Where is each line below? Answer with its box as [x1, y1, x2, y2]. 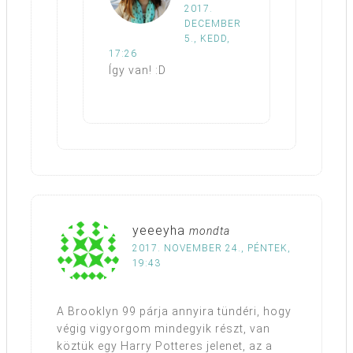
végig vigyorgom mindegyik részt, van [57, 321, 270, 335]
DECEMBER [184, 17, 241, 29]
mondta [189, 224, 230, 237]
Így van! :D [109, 63, 166, 76]
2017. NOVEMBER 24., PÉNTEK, [132, 242, 291, 254]
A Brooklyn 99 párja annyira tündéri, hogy [57, 304, 292, 318]
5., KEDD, [184, 32, 230, 44]
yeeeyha [132, 222, 185, 238]
